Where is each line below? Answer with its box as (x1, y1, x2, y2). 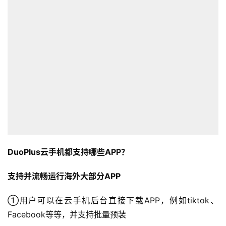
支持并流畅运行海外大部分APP (8, 171, 121, 182)
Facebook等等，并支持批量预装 (8, 209, 126, 220)
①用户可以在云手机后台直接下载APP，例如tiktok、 (8, 195, 218, 206)
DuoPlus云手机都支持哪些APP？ (8, 147, 129, 157)
